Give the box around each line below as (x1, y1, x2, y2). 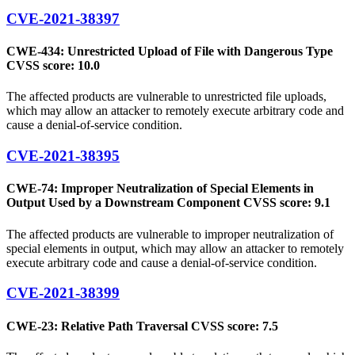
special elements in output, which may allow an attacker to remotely (6, 241, 344, 255)
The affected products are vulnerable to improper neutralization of (6, 227, 334, 241)
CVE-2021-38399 (6, 284, 120, 302)
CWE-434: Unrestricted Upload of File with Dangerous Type (6, 44, 333, 59)
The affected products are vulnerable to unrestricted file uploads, (6, 90, 326, 104)
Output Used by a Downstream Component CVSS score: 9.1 (6, 196, 330, 210)
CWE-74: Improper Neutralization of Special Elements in (6, 181, 314, 196)
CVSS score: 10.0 (6, 59, 100, 73)
